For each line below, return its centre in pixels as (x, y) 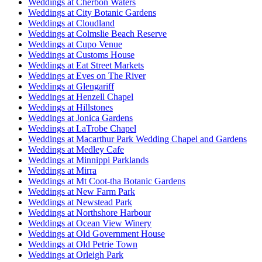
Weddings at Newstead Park (80, 202)
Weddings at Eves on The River (87, 75)
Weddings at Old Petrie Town (83, 244)
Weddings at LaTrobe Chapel (82, 128)
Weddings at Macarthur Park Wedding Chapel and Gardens (137, 139)
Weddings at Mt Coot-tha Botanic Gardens (107, 181)
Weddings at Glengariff (71, 86)
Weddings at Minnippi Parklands (88, 160)
